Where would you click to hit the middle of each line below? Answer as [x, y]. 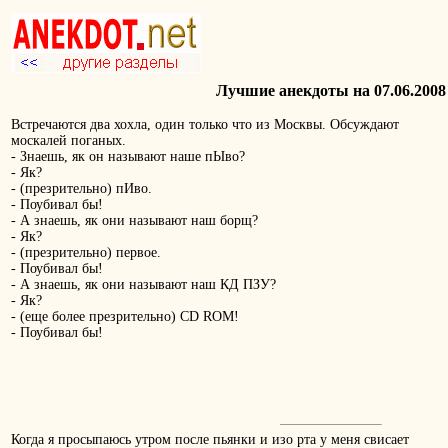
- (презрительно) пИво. [81, 189]
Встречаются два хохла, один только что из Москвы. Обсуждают [205, 125]
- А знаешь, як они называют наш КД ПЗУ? [143, 285]
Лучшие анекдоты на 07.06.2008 [331, 90]
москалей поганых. [68, 141]
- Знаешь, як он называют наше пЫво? [128, 157]
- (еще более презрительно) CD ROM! [125, 317]
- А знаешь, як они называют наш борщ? [134, 221]
